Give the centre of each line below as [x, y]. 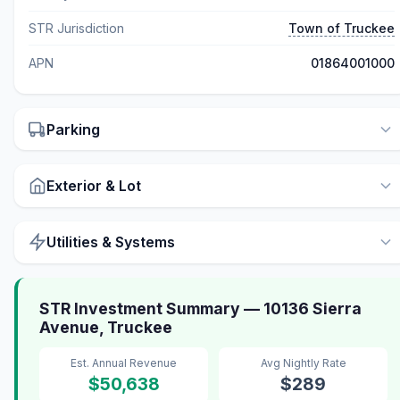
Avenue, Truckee [106, 327]
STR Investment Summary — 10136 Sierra [200, 308]
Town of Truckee [342, 28]
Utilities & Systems [111, 242]
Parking [73, 129]
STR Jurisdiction [76, 28]
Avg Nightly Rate [303, 362]
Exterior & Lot [94, 185]
